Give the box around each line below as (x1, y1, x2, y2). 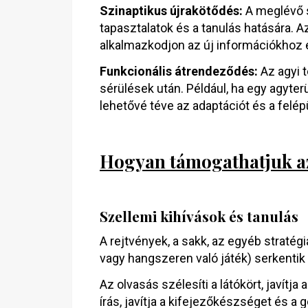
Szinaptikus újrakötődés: (100, 3, 243, 18)
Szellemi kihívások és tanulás (100, 206, 298, 225)
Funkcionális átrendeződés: (100, 64, 258, 78)
